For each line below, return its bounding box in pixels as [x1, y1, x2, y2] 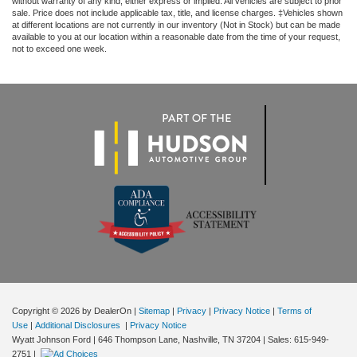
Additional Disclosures [35, 320, 123, 330]
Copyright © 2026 [12, 305, 82, 316]
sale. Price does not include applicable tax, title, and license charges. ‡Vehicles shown [12, 8, 343, 18]
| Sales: [261, 334, 294, 344]
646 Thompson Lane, [96, 334, 180, 344]
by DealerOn [82, 305, 131, 316]
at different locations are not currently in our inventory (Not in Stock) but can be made [12, 20, 340, 30]
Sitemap [139, 305, 170, 316]
